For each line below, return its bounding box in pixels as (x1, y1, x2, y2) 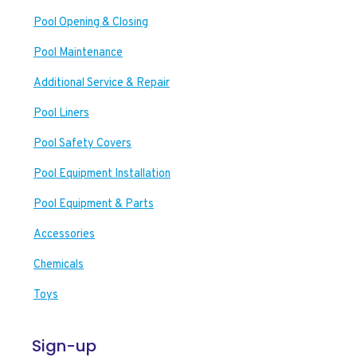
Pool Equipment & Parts (33, 197, 154, 212)
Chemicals (33, 257, 84, 273)
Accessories (33, 227, 95, 242)
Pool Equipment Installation (33, 167, 171, 182)
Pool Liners (33, 106, 89, 121)
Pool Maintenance (33, 45, 123, 61)
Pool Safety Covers (33, 136, 131, 151)
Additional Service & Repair (33, 76, 170, 91)
